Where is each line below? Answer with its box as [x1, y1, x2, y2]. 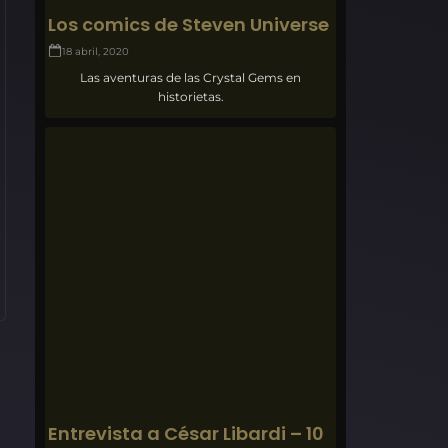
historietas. [157, 88, 224, 104]
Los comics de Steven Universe [48, 11, 330, 37]
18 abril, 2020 [62, 44, 130, 58]
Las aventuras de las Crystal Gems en [80, 69, 302, 85]
